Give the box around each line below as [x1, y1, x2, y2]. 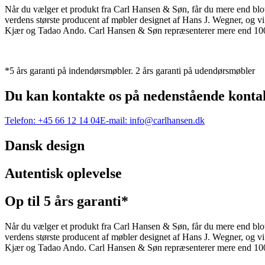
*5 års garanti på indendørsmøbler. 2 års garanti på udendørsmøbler [5, 65, 255, 76]
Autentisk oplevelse [5, 166, 122, 182]
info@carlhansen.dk [130, 115, 205, 126]
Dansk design [5, 138, 85, 154]
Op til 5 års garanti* [5, 193, 128, 209]
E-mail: [100, 115, 127, 126]
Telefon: [5, 115, 35, 126]
